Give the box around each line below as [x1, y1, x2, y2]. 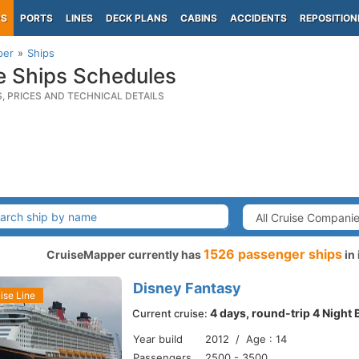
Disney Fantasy [133, 280, 241, 296]
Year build [133, 333, 183, 345]
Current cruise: [132, 307, 210, 320]
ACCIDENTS [230, 12, 287, 24]
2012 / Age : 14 [205, 333, 287, 345]
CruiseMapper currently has [46, 248, 204, 261]
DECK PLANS [106, 12, 167, 24]
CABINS [180, 12, 217, 24]
